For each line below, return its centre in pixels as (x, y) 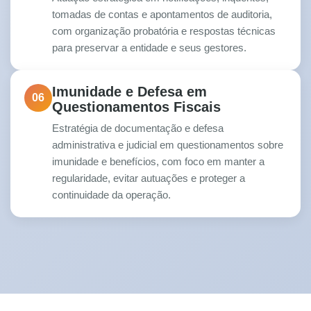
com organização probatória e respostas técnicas (164, 31)
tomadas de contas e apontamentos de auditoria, (162, 15)
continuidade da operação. (111, 195)
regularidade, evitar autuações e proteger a (149, 178)
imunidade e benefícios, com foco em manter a (158, 162)
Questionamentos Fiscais (136, 107)
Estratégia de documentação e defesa (138, 128)
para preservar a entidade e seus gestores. (149, 48)
